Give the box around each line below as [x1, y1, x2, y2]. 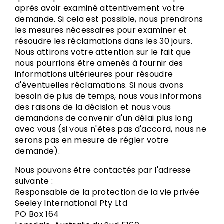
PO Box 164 [15, 208, 59, 220]
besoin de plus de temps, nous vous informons [15, 90, 202, 102]
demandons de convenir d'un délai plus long [15, 112, 193, 124]
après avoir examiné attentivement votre [15, 2, 185, 14]
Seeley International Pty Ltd [15, 197, 127, 209]
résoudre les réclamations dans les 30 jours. [15, 35, 193, 47]
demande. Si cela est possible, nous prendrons [15, 13, 203, 25]
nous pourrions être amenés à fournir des [15, 57, 183, 69]
